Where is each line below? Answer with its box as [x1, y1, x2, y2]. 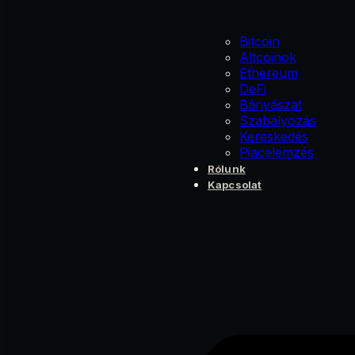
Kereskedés [239, 128, 308, 145]
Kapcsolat [208, 178, 262, 192]
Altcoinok [239, 49, 296, 66]
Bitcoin [239, 33, 280, 50]
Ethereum [239, 65, 298, 82]
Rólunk [208, 162, 246, 176]
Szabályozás [239, 113, 316, 129]
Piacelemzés [239, 144, 314, 161]
